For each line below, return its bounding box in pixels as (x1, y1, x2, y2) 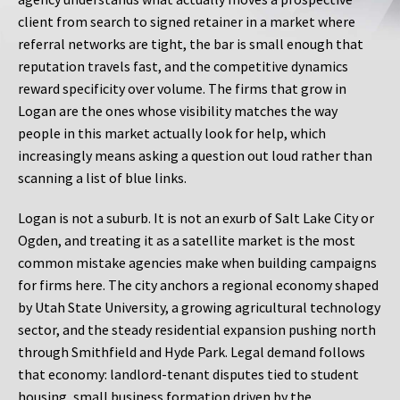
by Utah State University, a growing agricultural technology (18, 298, 380, 317)
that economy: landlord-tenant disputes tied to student (18, 365, 359, 384)
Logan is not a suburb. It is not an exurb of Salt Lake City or (18, 209, 374, 228)
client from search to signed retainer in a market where (18, 12, 355, 31)
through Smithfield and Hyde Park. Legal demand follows (18, 343, 365, 362)
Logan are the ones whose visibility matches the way (18, 102, 337, 121)
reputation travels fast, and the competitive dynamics (18, 57, 348, 76)
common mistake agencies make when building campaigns (18, 254, 377, 272)
